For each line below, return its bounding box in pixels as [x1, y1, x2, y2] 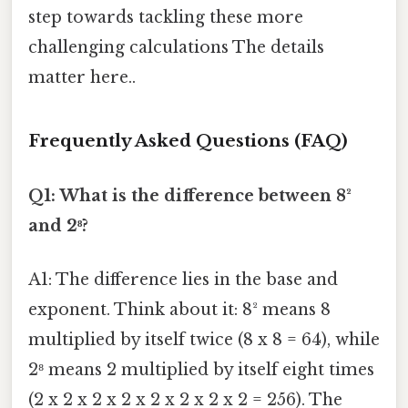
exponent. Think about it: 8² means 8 [28, 299, 331, 320]
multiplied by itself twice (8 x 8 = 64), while [28, 329, 380, 350]
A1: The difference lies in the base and [28, 269, 338, 290]
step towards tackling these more [28, 6, 303, 27]
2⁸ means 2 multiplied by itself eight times [28, 359, 374, 380]
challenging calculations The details [28, 36, 324, 57]
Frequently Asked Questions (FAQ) [28, 130, 348, 152]
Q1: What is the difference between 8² [28, 185, 352, 206]
